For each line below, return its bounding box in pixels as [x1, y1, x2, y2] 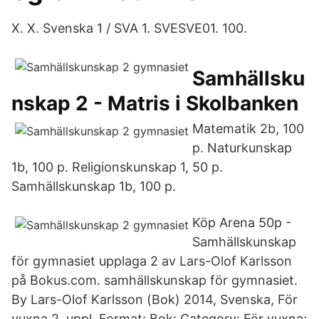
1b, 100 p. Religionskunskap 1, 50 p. [11, 159, 223, 174]
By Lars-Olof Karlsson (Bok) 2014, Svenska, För [11, 292, 298, 307]
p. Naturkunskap [192, 140, 292, 155]
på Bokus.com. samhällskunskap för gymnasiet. [11, 273, 298, 288]
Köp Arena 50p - [192, 215, 291, 230]
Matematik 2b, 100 [192, 121, 304, 136]
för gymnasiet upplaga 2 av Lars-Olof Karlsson [11, 253, 292, 268]
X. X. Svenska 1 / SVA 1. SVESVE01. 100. [11, 21, 247, 36]
